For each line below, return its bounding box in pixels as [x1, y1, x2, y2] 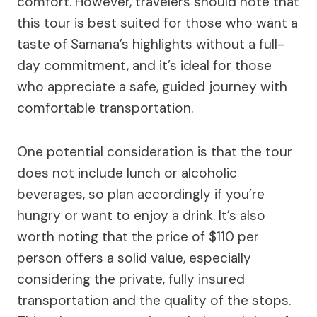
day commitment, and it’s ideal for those [17, 57, 272, 74]
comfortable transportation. [17, 99, 193, 117]
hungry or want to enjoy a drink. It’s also [17, 207, 265, 224]
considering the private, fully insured [17, 270, 245, 288]
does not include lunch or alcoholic [17, 164, 237, 182]
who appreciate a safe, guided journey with [17, 78, 287, 96]
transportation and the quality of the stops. [17, 292, 291, 309]
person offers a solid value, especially [17, 249, 251, 267]
